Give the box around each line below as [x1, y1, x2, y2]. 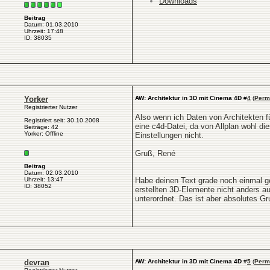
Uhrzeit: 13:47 [24, 176, 63, 183]
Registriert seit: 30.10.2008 [24, 117, 99, 124]
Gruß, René [135, 149, 175, 158]
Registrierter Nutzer [24, 104, 77, 110]
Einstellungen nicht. [135, 131, 204, 140]
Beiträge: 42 [24, 124, 58, 130]
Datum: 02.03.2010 [24, 169, 78, 176]
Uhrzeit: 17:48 [24, 28, 63, 35]
